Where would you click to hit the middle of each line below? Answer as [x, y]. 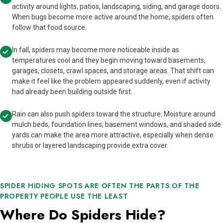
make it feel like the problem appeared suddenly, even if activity [111, 81]
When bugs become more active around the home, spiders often [113, 17]
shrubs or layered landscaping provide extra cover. [90, 146]
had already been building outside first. [72, 92]
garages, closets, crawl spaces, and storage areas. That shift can [113, 71]
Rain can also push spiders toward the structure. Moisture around [114, 114]
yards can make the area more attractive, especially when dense [113, 135]
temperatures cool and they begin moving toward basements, [109, 60]
